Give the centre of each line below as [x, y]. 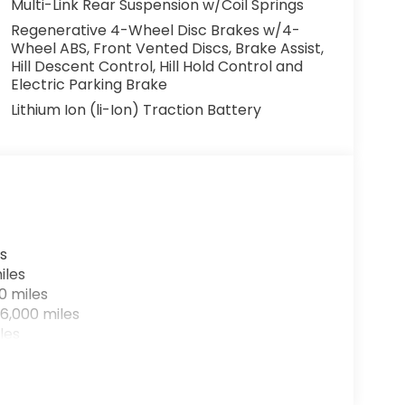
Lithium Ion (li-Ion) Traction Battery [136, 109]
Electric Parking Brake [89, 84]
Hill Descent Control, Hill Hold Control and [156, 66]
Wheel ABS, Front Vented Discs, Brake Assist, [167, 48]
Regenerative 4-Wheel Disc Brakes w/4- [155, 30]
